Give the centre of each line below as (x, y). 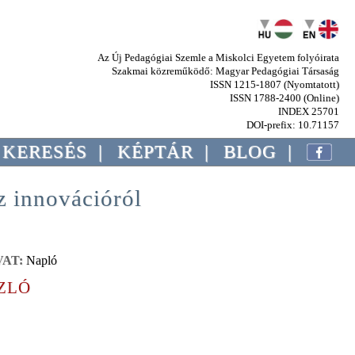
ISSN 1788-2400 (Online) (284, 98)
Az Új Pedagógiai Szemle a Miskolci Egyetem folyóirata (218, 57)
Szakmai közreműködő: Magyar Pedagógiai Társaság (225, 71)
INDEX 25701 (309, 111)
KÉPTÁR (156, 152)
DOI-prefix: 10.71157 (293, 125)
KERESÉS (45, 152)
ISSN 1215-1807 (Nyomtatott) (275, 84)
